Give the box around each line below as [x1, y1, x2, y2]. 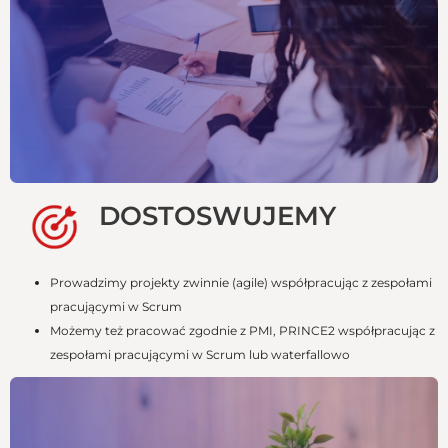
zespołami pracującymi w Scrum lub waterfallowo [50, 347, 350, 363]
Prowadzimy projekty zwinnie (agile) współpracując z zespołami [50, 275, 432, 291]
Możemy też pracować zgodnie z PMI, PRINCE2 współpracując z [50, 323, 435, 339]
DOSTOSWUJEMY [98, 199, 336, 232]
